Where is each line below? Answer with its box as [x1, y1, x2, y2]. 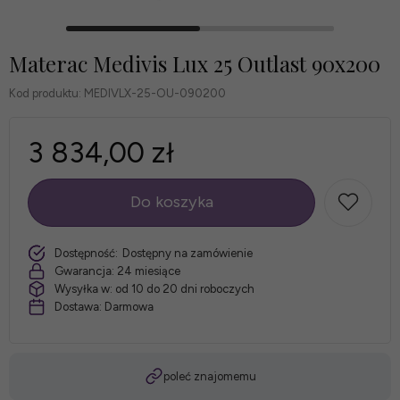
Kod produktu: [9, 86, 81, 100]
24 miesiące [117, 263, 180, 278]
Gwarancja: [54, 263, 114, 278]
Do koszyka [129, 192, 213, 212]
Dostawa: [54, 299, 102, 313]
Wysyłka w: [54, 281, 112, 296]
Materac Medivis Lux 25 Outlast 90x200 [9, 48, 380, 78]
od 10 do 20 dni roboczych [115, 281, 254, 296]
